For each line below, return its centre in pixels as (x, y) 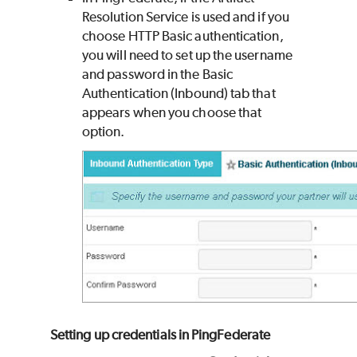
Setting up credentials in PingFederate (161, 335)
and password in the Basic (158, 75)
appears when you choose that (172, 113)
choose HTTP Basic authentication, (183, 36)
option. (104, 132)
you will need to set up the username (187, 55)
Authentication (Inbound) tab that (179, 94)
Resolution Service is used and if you (186, 17)
